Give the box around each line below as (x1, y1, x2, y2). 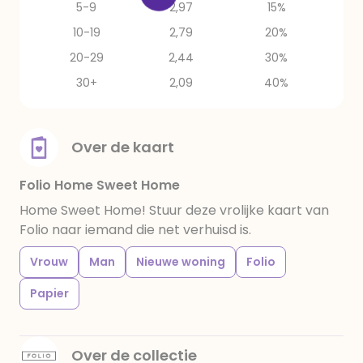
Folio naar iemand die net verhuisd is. (19, 220, 251, 239)
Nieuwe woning (136, 254, 225, 270)
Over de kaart (71, 137, 174, 157)
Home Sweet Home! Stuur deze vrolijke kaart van (19, 201, 329, 220)
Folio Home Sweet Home (19, 176, 180, 194)
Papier (30, 285, 69, 301)
